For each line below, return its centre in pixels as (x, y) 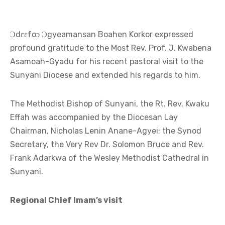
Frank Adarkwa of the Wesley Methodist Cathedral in (109, 158)
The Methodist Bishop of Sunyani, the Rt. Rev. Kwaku (110, 104)
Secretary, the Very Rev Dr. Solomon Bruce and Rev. (107, 145)
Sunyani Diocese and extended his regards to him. (105, 75)
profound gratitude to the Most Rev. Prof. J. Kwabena (111, 48)
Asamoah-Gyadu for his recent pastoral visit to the (107, 62)
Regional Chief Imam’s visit (66, 200)
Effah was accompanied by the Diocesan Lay (94, 118)
